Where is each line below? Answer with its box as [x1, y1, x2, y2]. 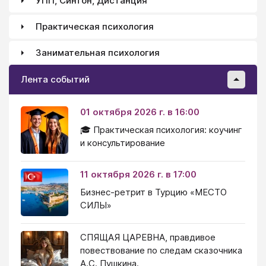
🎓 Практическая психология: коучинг [80, 123, 242, 135]
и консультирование [80, 137, 165, 148]
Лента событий [21, 74, 90, 85]
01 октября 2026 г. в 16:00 [80, 106, 199, 118]
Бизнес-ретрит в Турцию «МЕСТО [80, 186, 227, 198]
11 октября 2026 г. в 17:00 [80, 168, 197, 180]
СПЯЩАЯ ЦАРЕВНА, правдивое [80, 231, 216, 243]
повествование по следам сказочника [80, 244, 242, 256]
